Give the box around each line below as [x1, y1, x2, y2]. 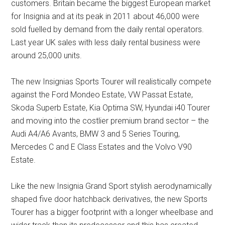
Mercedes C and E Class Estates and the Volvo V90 [11, 142, 192, 152]
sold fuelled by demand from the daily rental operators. [11, 25, 204, 35]
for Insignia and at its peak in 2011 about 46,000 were [11, 12, 200, 22]
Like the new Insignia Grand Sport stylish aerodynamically [11, 181, 212, 191]
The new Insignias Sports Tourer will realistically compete [11, 77, 212, 87]
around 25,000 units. [11, 51, 82, 61]
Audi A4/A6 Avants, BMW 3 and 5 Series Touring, [11, 129, 180, 139]
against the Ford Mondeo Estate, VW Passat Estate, [11, 90, 193, 100]
